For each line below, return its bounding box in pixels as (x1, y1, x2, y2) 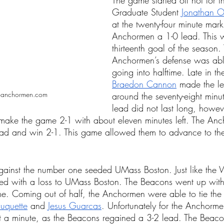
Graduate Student (112, 6, 181, 18)
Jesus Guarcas (48, 199, 101, 211)
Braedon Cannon (112, 78, 176, 90)
